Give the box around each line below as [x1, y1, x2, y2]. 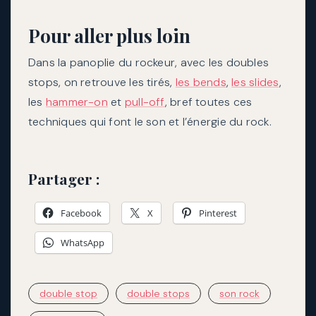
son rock [219, 287, 260, 300]
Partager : [28, 169, 99, 189]
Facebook [61, 207, 102, 220]
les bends [175, 74, 226, 90]
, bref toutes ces [164, 94, 253, 109]
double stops [127, 287, 190, 300]
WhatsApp [61, 236, 104, 250]
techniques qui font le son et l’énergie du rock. [28, 114, 272, 129]
